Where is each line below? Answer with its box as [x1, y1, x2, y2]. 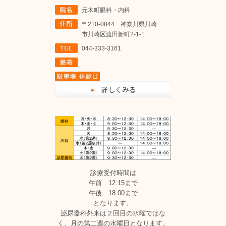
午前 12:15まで [88, 179, 138, 187]
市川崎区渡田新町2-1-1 [82, 31, 145, 38]
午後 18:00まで [88, 189, 138, 197]
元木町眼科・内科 [82, 7, 130, 14]
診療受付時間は [90, 168, 136, 177]
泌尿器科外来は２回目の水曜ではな [61, 209, 165, 217]
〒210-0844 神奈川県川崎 [82, 21, 157, 28]
